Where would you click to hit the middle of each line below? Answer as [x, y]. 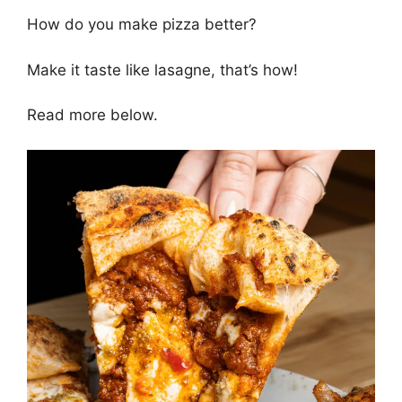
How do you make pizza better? [142, 25]
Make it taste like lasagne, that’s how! [162, 70]
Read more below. [92, 115]
